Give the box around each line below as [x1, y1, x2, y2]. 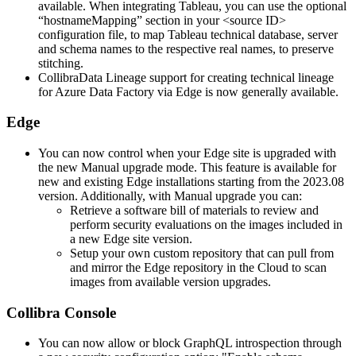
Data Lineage [79, 70, 146, 84]
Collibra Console [6, 304, 116, 321]
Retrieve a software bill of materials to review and [70, 203, 319, 217]
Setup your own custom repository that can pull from [70, 246, 334, 260]
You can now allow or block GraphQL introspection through [38, 336, 342, 350]
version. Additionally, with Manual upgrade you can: [38, 188, 302, 203]
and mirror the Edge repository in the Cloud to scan [70, 260, 327, 274]
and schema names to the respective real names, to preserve [38, 41, 334, 56]
